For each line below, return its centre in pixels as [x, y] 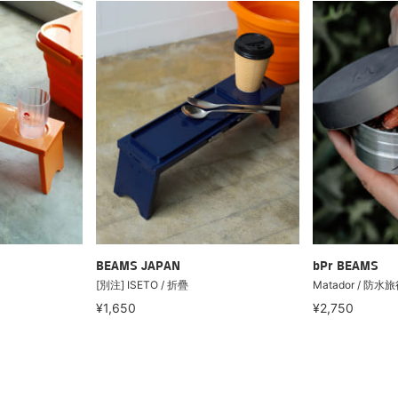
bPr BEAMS [345, 267]
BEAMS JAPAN [138, 267]
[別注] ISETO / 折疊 [142, 285]
